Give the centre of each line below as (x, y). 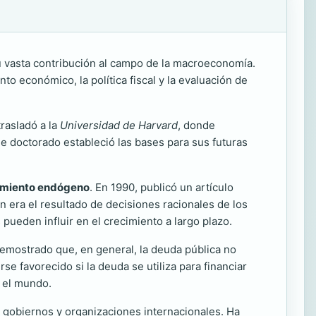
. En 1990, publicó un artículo (162, 187)
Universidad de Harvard (119, 125)
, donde (196, 125)
